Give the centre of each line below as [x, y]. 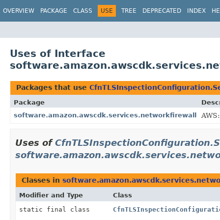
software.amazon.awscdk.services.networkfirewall [105, 115]
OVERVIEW [19, 11]
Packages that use [53, 87]
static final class [56, 209]
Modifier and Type [51, 195]
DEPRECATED [162, 11]
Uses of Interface [58, 53]
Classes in [42, 180]
